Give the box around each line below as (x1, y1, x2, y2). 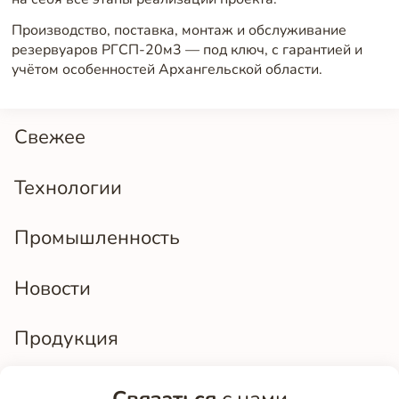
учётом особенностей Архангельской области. (11, 60, 322, 80)
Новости (14, 273, 91, 302)
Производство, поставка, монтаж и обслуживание (11, 20, 346, 41)
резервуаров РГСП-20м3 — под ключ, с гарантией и (11, 40, 362, 61)
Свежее (14, 123, 85, 151)
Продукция (14, 324, 118, 353)
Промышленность (14, 224, 180, 252)
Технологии (14, 173, 122, 201)
